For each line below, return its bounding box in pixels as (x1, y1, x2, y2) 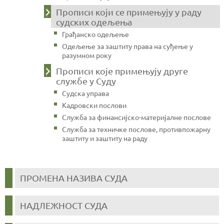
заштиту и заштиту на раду (62, 133, 147, 142)
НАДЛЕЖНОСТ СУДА (20, 199, 107, 210)
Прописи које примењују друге (56, 65, 188, 76)
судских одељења (56, 16, 132, 27)
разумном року (62, 50, 111, 59)
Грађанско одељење (62, 29, 129, 38)
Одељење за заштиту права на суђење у (62, 41, 193, 50)
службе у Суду (56, 75, 116, 86)
